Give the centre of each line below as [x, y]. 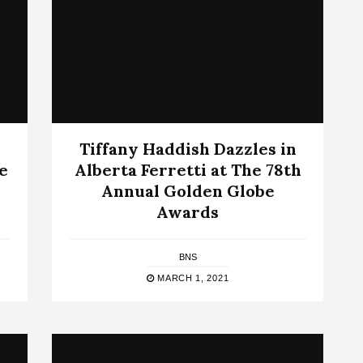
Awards [188, 211]
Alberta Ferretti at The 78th [188, 169]
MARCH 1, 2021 [192, 278]
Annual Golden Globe [188, 190]
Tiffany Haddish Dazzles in [188, 148]
